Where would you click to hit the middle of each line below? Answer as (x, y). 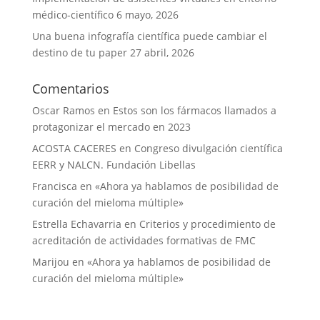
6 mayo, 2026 (147, 14)
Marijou (50, 261)
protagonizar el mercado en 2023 (111, 126)
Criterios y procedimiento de (207, 224)
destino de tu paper (79, 52)
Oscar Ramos (63, 110)
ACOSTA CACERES (74, 148)
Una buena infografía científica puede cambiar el (149, 36)
